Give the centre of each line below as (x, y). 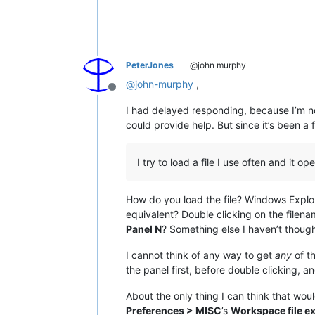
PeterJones (150, 65)
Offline (129, 95)
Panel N (144, 229)
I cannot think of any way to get (200, 255)
